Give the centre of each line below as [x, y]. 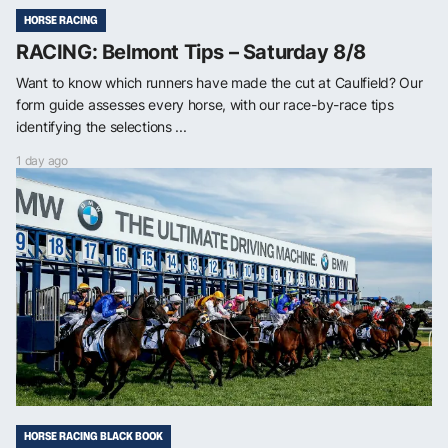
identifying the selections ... [101, 126]
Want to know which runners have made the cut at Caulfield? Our [219, 82]
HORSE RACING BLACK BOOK [93, 435]
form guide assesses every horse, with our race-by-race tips [205, 104]
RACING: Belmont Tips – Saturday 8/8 [191, 51]
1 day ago [42, 160]
